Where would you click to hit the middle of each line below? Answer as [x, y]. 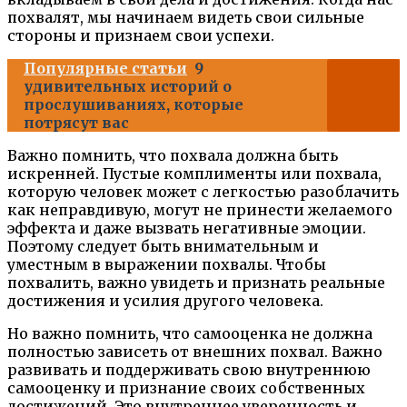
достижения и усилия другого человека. [165, 301]
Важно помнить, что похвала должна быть [173, 156]
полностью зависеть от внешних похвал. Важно [195, 352]
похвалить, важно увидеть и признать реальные [196, 283]
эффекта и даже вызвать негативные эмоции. [187, 228]
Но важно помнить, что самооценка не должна [190, 334]
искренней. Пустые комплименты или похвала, [194, 174]
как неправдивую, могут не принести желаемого [200, 210]
